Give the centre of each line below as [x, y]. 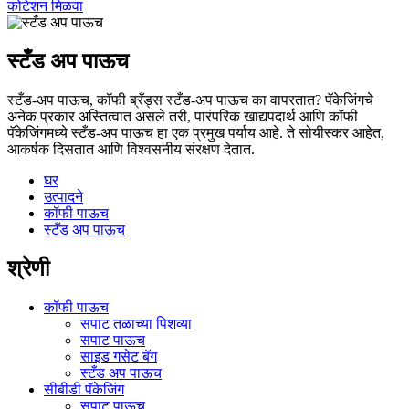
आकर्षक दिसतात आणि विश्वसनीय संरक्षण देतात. [131, 149]
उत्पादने [63, 196]
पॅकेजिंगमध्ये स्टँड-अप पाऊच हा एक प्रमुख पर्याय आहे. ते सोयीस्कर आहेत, [196, 132]
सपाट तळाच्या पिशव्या [136, 323]
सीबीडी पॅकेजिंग [84, 389]
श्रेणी [28, 268]
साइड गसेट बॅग [119, 356]
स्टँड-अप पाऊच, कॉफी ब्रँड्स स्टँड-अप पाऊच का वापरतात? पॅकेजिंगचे [190, 100]
